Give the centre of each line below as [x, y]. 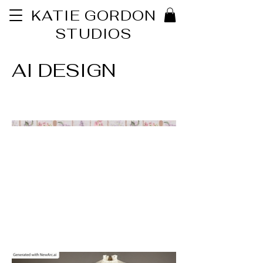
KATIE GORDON [94, 16]
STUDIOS [94, 34]
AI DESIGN [64, 70]
